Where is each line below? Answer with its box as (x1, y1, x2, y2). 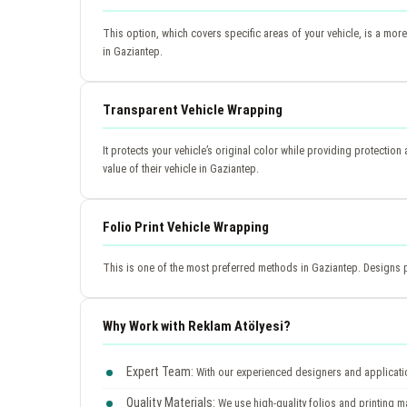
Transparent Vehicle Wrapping (103, 101, 283, 118)
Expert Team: (126, 363, 194, 379)
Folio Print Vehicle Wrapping (103, 218, 269, 235)
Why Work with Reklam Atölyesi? (103, 317, 291, 334)
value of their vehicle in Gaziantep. (103, 161, 259, 175)
